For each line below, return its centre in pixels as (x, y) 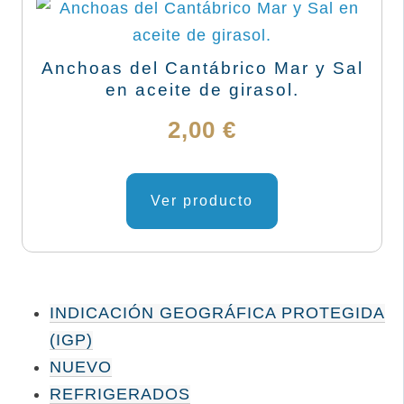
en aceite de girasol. (202, 89)
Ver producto (202, 200)
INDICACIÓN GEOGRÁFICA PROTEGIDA (217, 313)
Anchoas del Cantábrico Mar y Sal (202, 68)
